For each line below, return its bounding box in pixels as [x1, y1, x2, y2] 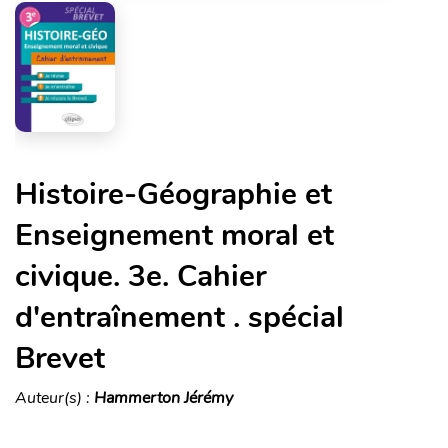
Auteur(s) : [15, 386, 94, 409]
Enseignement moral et [15, 214, 334, 256]
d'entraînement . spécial [15, 296, 344, 338]
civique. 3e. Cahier [15, 255, 266, 297]
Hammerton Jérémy [94, 386, 233, 409]
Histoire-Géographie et [15, 173, 332, 215]
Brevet [15, 337, 105, 379]
